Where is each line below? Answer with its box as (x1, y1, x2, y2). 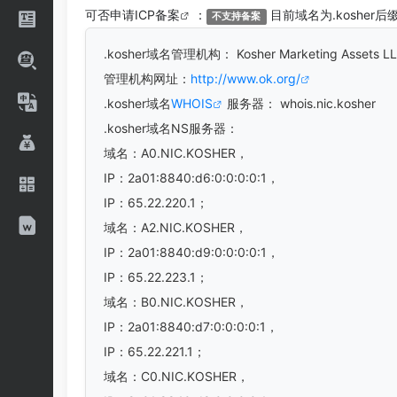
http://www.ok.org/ (191, 71, 300, 86)
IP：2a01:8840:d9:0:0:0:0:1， (104, 245, 279, 260)
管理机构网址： (104, 71, 191, 86)
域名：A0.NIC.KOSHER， (104, 145, 248, 160)
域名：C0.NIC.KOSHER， (104, 369, 249, 384)
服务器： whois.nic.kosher (227, 96, 376, 111)
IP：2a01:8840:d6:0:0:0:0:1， (104, 170, 279, 185)
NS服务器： (171, 121, 238, 136)
